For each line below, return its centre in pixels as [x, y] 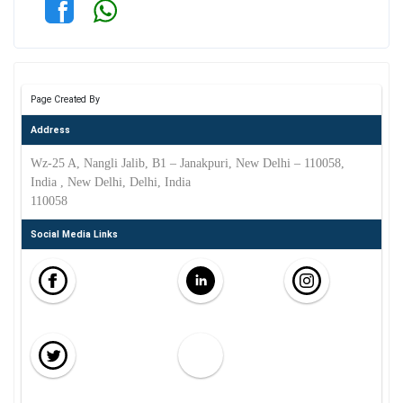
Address [50, 130]
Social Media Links [74, 234]
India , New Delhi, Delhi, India [110, 182]
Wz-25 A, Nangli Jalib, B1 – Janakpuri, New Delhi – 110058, [187, 163]
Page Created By [65, 99]
